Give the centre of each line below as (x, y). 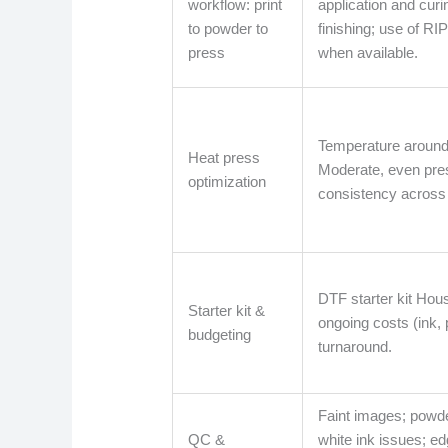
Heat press (224, 158)
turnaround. (355, 347)
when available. (368, 53)
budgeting (220, 335)
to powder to (228, 29)
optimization (227, 182)
